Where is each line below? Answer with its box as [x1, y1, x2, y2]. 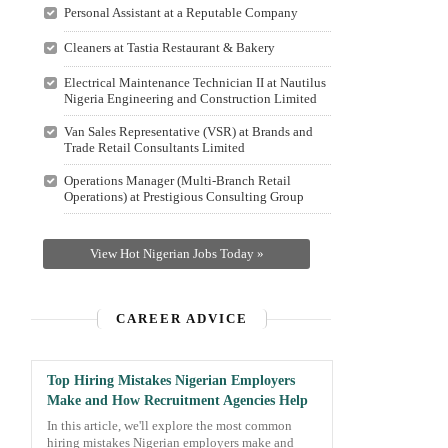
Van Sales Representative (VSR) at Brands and [63, 124, 313, 139]
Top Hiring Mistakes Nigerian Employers [47, 373, 295, 388]
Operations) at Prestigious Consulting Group [63, 189, 304, 204]
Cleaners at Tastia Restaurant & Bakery [63, 40, 275, 55]
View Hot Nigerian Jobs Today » [89, 246, 264, 261]
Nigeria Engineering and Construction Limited [63, 91, 317, 106]
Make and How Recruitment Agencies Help [47, 393, 308, 408]
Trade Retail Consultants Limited [63, 140, 245, 155]
